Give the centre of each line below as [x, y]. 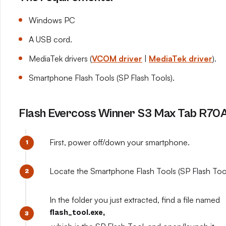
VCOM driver [117, 59]
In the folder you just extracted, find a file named [136, 200]
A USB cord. [50, 39]
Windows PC [52, 20]
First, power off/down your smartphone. [120, 142]
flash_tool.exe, [77, 212]
